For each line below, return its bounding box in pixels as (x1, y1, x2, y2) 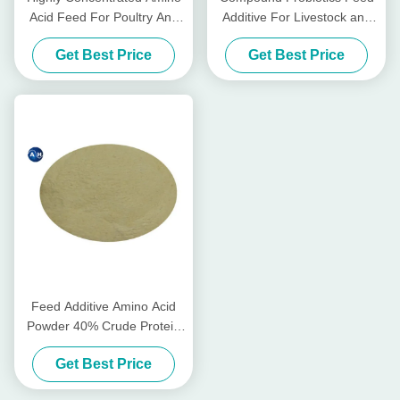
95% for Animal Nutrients (33, 338, 174, 354)
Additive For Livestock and (221, 10, 371, 25)
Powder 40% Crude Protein (27, 319, 180, 334)
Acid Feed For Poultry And (29, 10, 179, 25)
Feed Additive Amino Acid (31, 299, 176, 314)
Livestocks (74, 29, 133, 45)
